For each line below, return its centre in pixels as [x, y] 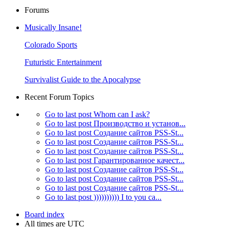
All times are [46, 223]
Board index [44, 214]
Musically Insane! [53, 27]
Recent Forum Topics [59, 97]
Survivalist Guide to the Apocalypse [83, 79]
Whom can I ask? [122, 114]
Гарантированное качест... [139, 160]
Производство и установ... [140, 123]
